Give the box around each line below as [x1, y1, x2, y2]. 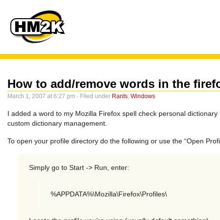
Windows [131, 93, 155, 100]
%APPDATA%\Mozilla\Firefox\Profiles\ [51, 190, 167, 198]
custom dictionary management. [7, 119, 107, 127]
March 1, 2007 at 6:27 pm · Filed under [7, 93, 112, 100]
